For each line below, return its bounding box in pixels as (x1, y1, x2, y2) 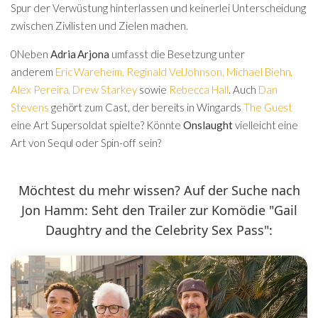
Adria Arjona (50, 48, 110, 60)
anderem (11, 65, 55, 78)
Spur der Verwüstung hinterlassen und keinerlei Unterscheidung (11, 1, 307, 14)
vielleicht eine (232, 119, 299, 131)
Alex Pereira (11, 83, 69, 96)
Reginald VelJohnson (126, 65, 223, 78)
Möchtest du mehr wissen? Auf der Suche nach (18, 182, 300, 199)
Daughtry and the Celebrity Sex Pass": (45, 221, 273, 238)
